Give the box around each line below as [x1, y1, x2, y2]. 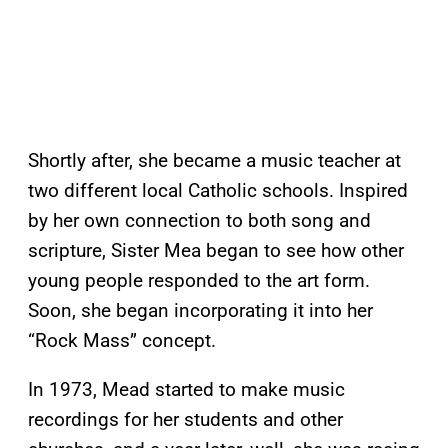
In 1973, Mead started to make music [28, 378, 345, 402]
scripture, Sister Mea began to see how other [28, 239, 404, 263]
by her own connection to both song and [28, 209, 371, 233]
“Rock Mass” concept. [28, 329, 216, 353]
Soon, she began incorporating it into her [28, 299, 373, 323]
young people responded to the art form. [28, 269, 370, 293]
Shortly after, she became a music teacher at [28, 149, 401, 173]
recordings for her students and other [28, 408, 343, 432]
